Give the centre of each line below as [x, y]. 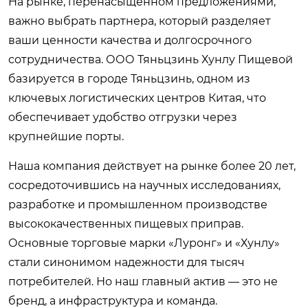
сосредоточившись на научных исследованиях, [144, 185]
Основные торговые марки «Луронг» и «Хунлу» [144, 243]
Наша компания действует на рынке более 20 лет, [152, 166]
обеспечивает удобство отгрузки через [123, 117]
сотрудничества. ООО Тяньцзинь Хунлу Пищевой [151, 59]
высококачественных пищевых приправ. [126, 223]
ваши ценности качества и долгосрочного [130, 40]
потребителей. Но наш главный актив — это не [143, 281]
